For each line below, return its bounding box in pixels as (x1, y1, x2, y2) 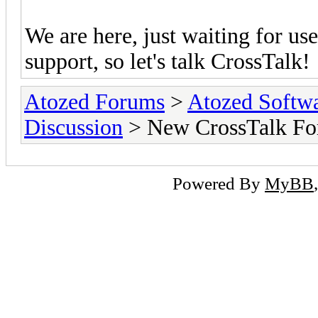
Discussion (24, 114, 123, 140)
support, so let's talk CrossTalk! (25, 48, 310, 74)
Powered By (172, 172, 265, 193)
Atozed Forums (24, 89, 165, 114)
